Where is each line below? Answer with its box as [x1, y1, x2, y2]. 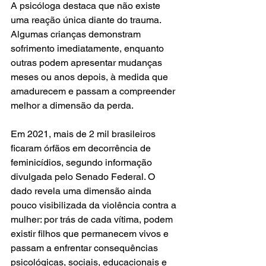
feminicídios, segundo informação [11, 157, 154, 169]
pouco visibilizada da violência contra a [11, 199, 179, 211]
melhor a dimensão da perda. [11, 100, 134, 112]
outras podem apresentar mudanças [11, 57, 164, 69]
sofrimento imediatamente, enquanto [11, 43, 166, 55]
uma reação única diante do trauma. [11, 14, 163, 26]
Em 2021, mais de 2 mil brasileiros [11, 128, 158, 140]
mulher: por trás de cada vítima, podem [11, 214, 175, 226]
